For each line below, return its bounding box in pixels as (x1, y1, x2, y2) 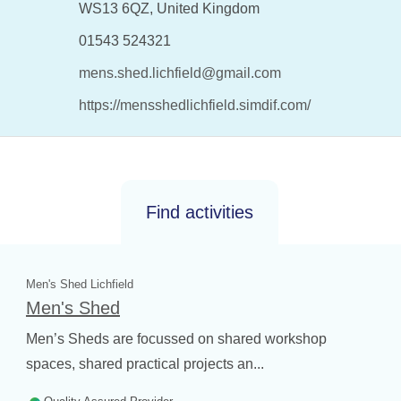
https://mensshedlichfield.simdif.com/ (78, 98, 311, 113)
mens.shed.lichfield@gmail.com (78, 65, 281, 81)
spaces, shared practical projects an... (25, 356, 264, 371)
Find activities (146, 202, 254, 222)
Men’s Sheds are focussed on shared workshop (25, 331, 327, 346)
